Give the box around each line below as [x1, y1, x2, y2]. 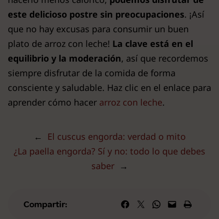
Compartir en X [136, 196, 143, 212]
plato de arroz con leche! [8, 38, 110, 49]
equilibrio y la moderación [8, 52, 121, 64]
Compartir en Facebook [120, 196, 174, 212]
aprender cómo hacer [8, 96, 99, 108]
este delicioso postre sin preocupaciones [8, 8, 184, 20]
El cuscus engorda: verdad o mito [47, 131, 186, 142]
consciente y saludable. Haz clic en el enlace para [8, 82, 211, 93]
